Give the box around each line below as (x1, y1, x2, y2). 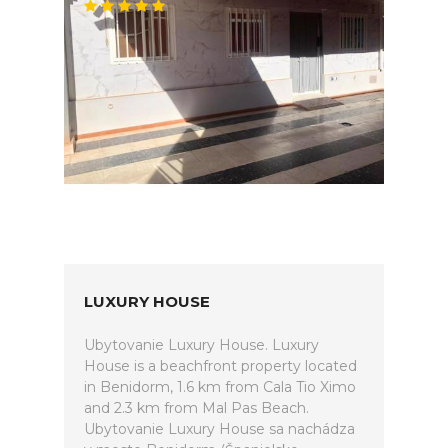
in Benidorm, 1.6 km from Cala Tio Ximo (84, 378, 356, 396)
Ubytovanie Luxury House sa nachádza (84, 420, 355, 438)
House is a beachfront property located (84, 357, 357, 375)
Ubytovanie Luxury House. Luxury (84, 336, 319, 354)
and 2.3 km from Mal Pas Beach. (84, 399, 309, 417)
